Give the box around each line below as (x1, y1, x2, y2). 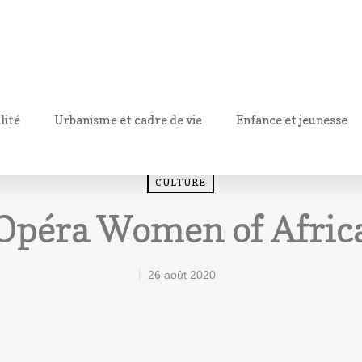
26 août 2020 (147, 267, 216, 281)
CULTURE (155, 175, 206, 188)
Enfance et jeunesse (236, 112, 347, 128)
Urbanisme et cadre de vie (54, 112, 202, 128)
